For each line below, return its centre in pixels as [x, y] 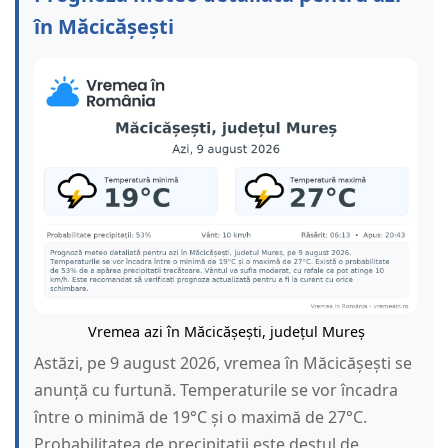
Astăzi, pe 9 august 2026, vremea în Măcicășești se [223, 363]
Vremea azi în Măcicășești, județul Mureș [226, 332]
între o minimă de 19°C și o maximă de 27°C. [200, 417]
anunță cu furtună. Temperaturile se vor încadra [216, 390]
